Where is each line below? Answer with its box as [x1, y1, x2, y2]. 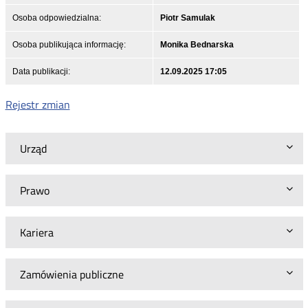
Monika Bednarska [159, 39, 234, 49]
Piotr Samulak [159, 12, 215, 23]
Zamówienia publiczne [19, 265, 124, 283]
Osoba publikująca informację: [12, 39, 126, 49]
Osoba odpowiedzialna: [12, 12, 101, 23]
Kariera [19, 223, 54, 241]
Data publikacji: [12, 66, 70, 76]
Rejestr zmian [5, 96, 70, 113]
